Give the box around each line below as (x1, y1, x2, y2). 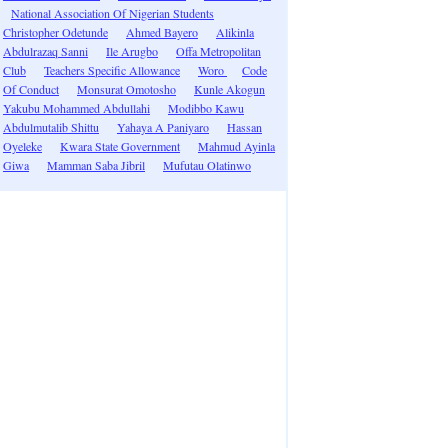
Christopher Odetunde (3, 24, 108, 40)
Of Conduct (3, 81, 59, 97)
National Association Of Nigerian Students (11, 5, 214, 21)
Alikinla (216, 24, 254, 40)
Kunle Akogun (194, 81, 265, 97)
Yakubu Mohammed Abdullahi (3, 100, 150, 116)
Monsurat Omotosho (77, 81, 176, 97)
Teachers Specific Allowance (44, 62, 180, 78)
